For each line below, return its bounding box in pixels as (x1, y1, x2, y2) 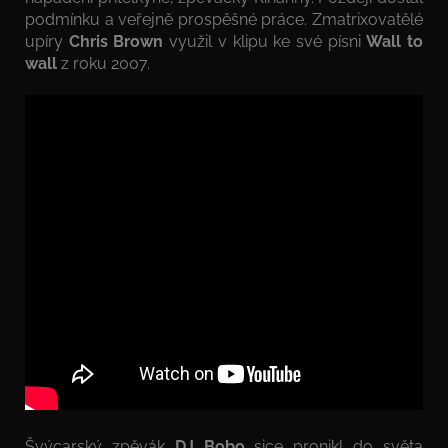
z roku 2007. (57, 53, 150, 73)
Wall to (366, 31, 424, 51)
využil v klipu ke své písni (163, 31, 367, 51)
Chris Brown (68, 31, 164, 51)
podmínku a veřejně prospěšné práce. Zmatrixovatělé (25, 9, 423, 29)
